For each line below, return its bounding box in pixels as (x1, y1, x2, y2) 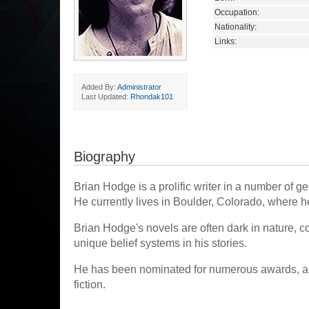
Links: (215, 36, 237, 46)
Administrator (117, 83, 161, 91)
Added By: (81, 83, 117, 91)
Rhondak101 (130, 92, 173, 101)
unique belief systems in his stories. (74, 237, 247, 249)
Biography (74, 149, 135, 164)
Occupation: (215, 7, 259, 17)
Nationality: (215, 21, 257, 32)
